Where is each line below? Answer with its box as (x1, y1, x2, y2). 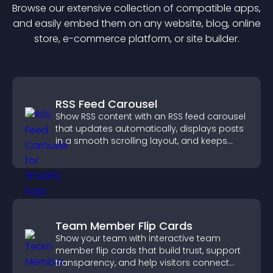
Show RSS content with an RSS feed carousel (55, 110, 246, 122)
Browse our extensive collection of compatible (12, 1, 234, 15)
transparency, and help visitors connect (55, 257, 229, 269)
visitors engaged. (55, 147, 131, 159)
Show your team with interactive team (55, 232, 221, 244)
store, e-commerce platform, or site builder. (34, 32, 239, 46)
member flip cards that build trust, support (55, 244, 241, 257)
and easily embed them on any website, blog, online (12, 16, 261, 30)
